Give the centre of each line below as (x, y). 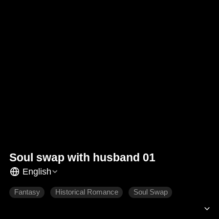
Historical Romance (87, 192)
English (37, 171)
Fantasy (27, 192)
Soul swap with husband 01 (83, 158)
